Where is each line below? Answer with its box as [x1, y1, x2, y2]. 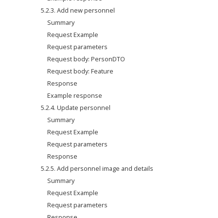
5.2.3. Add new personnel [41, 6, 115, 15]
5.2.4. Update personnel [41, 103, 111, 112]
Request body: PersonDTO [47, 54, 126, 63]
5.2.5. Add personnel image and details [41, 164, 154, 173]
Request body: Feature [47, 67, 114, 75]
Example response [47, 91, 103, 100]
